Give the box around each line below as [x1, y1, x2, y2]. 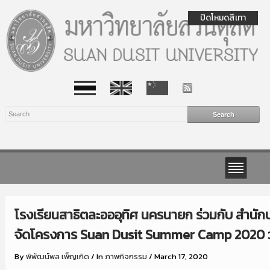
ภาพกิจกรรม [104, 250, 147, 262]
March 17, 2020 [154, 250, 208, 262]
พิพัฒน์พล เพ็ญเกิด [25, 250, 89, 262]
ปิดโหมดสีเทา [200, 11, 246, 24]
